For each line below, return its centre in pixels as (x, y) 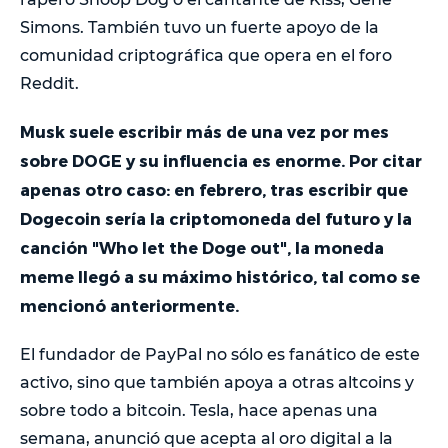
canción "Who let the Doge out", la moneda (202, 247)
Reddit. (49, 83)
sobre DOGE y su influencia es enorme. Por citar (221, 160)
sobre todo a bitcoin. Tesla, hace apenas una (199, 410)
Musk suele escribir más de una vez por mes (204, 131)
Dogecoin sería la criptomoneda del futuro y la (216, 218)
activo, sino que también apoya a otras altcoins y (217, 382)
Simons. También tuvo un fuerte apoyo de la (199, 27)
